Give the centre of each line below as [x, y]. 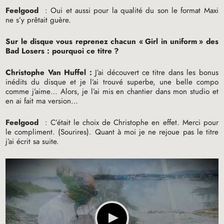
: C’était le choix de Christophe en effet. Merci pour [130, 122]
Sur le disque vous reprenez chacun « [74, 41]
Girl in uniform [171, 41]
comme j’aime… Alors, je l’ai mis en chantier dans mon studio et [112, 91]
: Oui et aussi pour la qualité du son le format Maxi [130, 10]
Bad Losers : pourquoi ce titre [59, 51]
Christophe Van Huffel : [49, 72]
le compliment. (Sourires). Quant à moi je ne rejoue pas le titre [112, 132]
